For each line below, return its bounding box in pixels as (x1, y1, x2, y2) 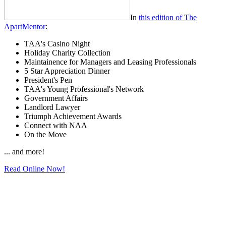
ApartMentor (4, 22, 45, 31)
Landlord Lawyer (24, 102, 80, 111)
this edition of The (139, 13, 197, 22)
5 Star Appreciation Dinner (24, 66, 110, 75)
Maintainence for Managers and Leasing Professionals (24, 57, 196, 66)
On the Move (24, 130, 67, 139)
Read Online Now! (4, 164, 65, 173)
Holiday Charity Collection (24, 48, 110, 57)
